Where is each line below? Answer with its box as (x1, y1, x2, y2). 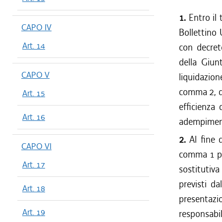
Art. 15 (22, 88, 45, 99)
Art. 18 (22, 183, 45, 194)
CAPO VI (21, 141, 52, 152)
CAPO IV (21, 22, 52, 33)
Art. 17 (22, 159, 45, 170)
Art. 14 (22, 40, 45, 51)
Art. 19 (22, 207, 45, 218)
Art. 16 (22, 111, 45, 122)
